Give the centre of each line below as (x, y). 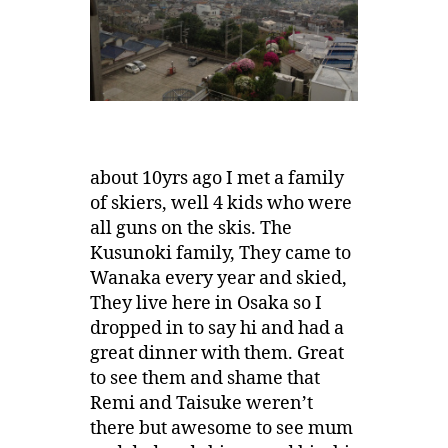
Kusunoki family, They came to (220, 254)
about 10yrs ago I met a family (216, 179)
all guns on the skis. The (190, 229)
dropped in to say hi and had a (216, 329)
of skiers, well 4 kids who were (220, 204)
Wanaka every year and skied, (218, 279)
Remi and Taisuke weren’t (201, 404)
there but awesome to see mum (221, 429)
